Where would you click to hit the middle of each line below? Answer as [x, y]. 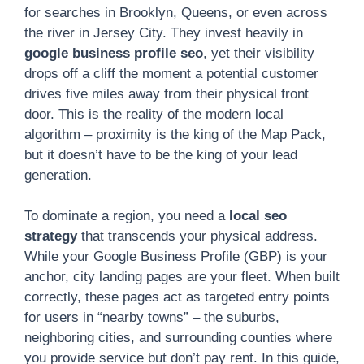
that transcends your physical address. [197, 236]
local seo [258, 216]
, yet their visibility [259, 53]
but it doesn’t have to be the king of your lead [161, 154]
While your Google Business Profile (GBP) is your [176, 256]
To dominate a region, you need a [127, 216]
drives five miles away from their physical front [167, 93]
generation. [58, 175]
